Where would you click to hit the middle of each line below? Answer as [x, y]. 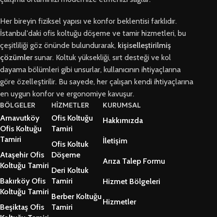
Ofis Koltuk [70, 144]
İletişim [115, 141]
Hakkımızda [123, 121]
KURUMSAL [122, 105]
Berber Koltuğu [77, 197]
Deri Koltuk [70, 170]
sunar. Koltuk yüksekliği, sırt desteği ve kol [102, 58]
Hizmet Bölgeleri [132, 182]
